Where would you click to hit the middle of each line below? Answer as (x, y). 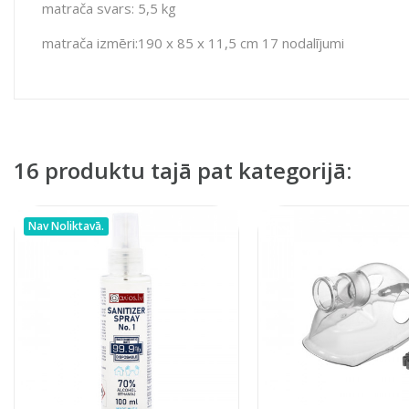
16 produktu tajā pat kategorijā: (183, 170)
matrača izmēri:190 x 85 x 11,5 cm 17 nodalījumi (193, 42)
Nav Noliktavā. (66, 225)
